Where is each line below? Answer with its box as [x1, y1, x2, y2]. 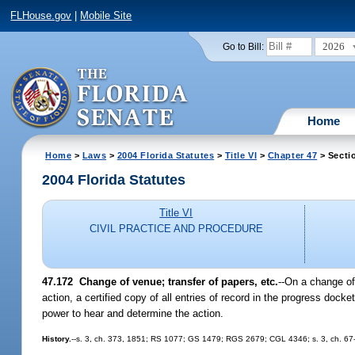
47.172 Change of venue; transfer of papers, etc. [42, 275, 279, 288]
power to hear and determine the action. [42, 307, 224, 319]
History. [42, 334, 72, 343]
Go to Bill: [222, 41, 264, 52]
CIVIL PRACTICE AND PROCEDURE [89, 223, 263, 235]
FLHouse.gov [10, 10, 72, 22]
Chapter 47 [267, 150, 318, 160]
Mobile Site [80, 10, 132, 22]
